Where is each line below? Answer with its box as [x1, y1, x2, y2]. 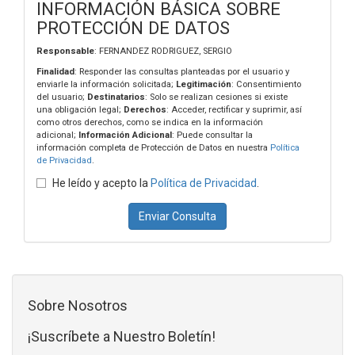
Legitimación [176, 79, 231, 90]
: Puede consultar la [172, 130, 253, 140]
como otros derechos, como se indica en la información [36, 117, 263, 128]
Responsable [36, 46, 94, 56]
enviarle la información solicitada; [36, 79, 176, 90]
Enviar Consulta [139, 210, 216, 223]
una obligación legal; [36, 105, 124, 115]
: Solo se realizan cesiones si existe [145, 92, 288, 102]
